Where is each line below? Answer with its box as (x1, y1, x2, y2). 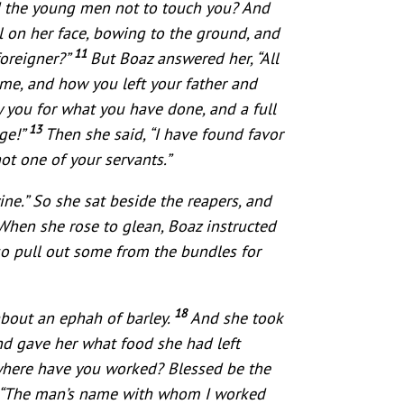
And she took (190, 307, 282, 328)
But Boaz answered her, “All (90, 47, 279, 69)
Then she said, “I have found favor (45, 123, 283, 144)
